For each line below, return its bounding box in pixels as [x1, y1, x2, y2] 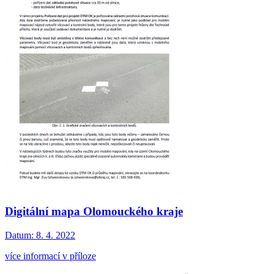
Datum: [5, 230, 34, 241]
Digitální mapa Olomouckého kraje [5, 205, 183, 218]
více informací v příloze [5, 251, 96, 262]
